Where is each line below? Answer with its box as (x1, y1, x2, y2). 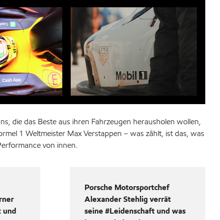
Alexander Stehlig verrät (84, 194, 171, 205)
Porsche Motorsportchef (84, 182, 169, 193)
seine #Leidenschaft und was (84, 206, 186, 217)
